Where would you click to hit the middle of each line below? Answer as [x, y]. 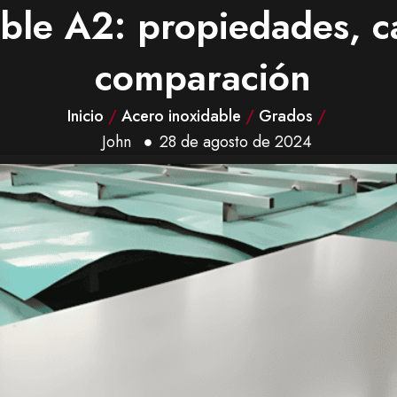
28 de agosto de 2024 [236, 142]
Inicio [85, 116]
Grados [285, 116]
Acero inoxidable [181, 116]
